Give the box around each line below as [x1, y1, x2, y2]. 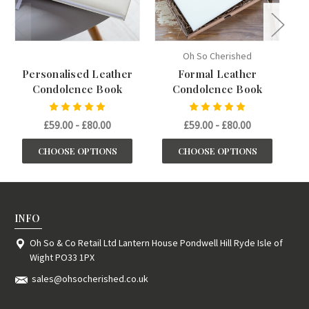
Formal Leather [177, 67, 257, 81]
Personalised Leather [22, 67, 132, 81]
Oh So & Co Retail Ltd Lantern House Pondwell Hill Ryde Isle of [29, 237, 283, 250]
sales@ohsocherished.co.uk [32, 272, 148, 286]
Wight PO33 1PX [29, 251, 94, 264]
